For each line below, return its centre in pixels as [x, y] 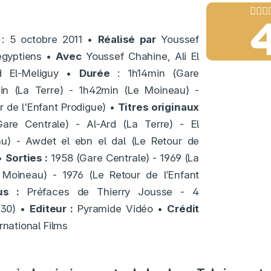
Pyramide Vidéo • [120, 208]
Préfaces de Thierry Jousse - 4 [109, 191]
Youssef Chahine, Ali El [140, 56]
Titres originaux [158, 107]
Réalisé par [127, 39]
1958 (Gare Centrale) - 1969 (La [124, 158]
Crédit [183, 208]
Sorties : [27, 158]
